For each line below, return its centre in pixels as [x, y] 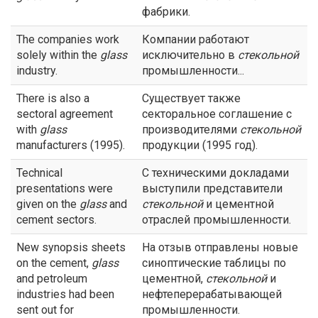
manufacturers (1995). [71, 145]
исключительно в [190, 55]
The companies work [68, 39]
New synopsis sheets [71, 247]
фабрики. [166, 12]
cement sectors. [56, 220]
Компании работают [196, 39]
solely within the [58, 55]
